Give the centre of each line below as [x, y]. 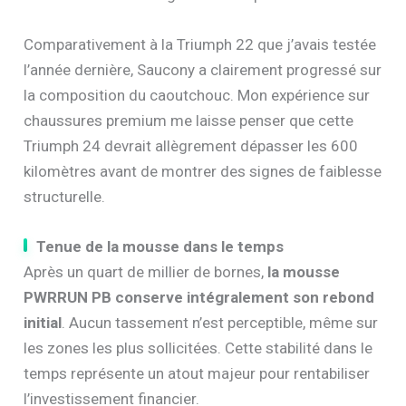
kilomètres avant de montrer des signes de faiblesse [203, 172]
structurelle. [65, 197]
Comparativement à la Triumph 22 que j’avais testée [200, 45]
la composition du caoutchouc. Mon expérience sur [197, 96]
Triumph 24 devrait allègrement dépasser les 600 [191, 146]
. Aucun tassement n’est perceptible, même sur [220, 323]
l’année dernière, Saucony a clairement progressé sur [203, 70]
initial [43, 323]
